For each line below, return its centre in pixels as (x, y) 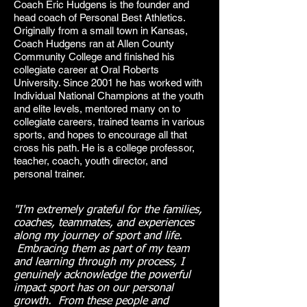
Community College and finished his (94, 57)
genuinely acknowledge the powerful (102, 275)
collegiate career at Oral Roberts (86, 70)
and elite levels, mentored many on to (97, 109)
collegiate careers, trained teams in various (109, 122)
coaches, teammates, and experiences (104, 223)
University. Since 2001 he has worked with (108, 83)
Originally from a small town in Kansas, (101, 30)
